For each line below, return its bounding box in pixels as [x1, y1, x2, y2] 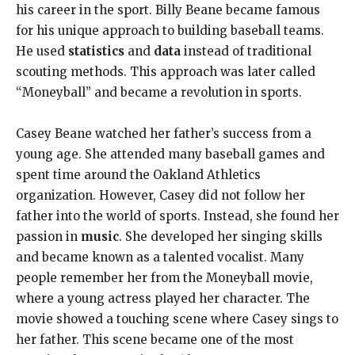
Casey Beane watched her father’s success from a [16, 125, 311, 141]
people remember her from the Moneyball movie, [16, 269, 313, 285]
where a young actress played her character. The [16, 290, 310, 306]
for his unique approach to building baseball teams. [16, 22, 324, 38]
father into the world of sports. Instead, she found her [16, 208, 339, 223]
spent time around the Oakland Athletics [16, 166, 261, 182]
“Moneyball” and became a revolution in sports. [16, 84, 302, 100]
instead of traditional [181, 43, 311, 59]
